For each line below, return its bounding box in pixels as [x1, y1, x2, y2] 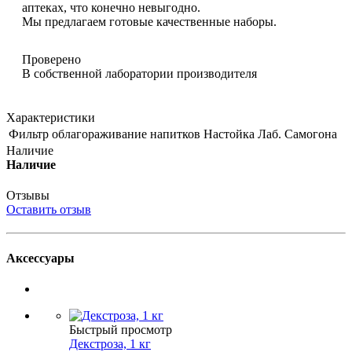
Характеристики [6, 111, 95, 125]
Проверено [22, 53, 81, 67]
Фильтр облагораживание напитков [9, 127, 200, 141]
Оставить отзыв [6, 203, 91, 217]
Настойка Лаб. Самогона [203, 127, 337, 141]
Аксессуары [6, 251, 75, 265]
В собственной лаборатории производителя [22, 67, 257, 81]
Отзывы [6, 189, 49, 203]
